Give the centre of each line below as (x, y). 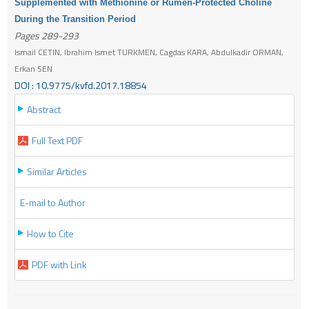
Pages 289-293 (47, 35)
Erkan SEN (33, 68)
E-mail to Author (53, 202)
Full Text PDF (57, 140)
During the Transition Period (75, 19)
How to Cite (50, 233)
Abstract (44, 109)
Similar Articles (57, 171)
